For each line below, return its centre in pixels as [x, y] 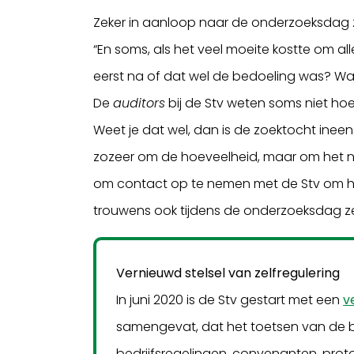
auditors [139, 103]
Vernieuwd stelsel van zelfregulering [228, 273]
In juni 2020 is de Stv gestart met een [230, 299]
